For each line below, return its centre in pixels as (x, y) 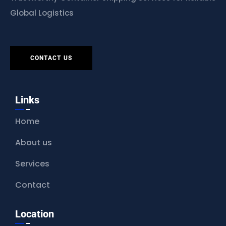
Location (35, 214)
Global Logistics (42, 13)
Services (32, 164)
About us (34, 143)
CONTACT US (51, 58)
